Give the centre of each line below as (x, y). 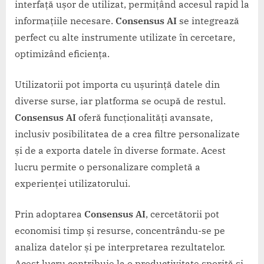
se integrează (208, 20)
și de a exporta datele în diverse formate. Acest (120, 150)
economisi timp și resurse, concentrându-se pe (120, 230)
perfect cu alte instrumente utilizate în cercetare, (125, 37)
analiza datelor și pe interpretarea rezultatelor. (120, 247)
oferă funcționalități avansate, (144, 117)
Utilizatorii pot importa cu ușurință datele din (117, 84)
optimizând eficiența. (62, 53)
